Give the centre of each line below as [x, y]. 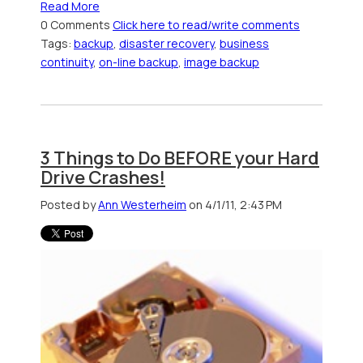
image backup [222, 62]
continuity [67, 62]
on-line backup [139, 62]
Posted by [69, 205]
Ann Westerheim [142, 205]
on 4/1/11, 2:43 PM [234, 205]
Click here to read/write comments [206, 25]
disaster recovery [167, 44]
